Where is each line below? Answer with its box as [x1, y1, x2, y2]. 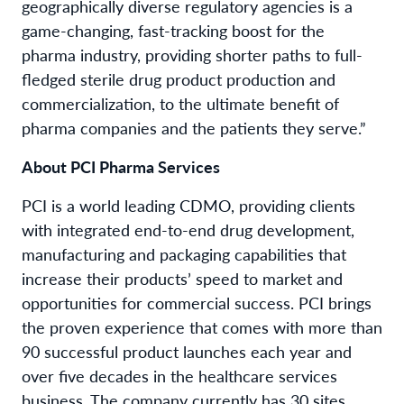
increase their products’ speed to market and [22, 266, 343, 289]
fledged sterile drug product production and [22, 67, 335, 90]
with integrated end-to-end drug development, [22, 217, 354, 241]
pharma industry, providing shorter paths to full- [22, 42, 363, 66]
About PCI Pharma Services [22, 154, 220, 178]
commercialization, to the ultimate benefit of [22, 91, 339, 115]
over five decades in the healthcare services [22, 363, 337, 387]
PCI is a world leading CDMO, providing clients [22, 193, 355, 216]
